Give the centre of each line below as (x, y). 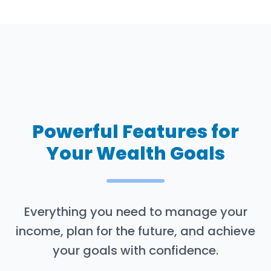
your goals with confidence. (135, 250)
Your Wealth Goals (135, 153)
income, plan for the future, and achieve (135, 231)
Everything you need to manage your (135, 211)
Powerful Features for (135, 132)
